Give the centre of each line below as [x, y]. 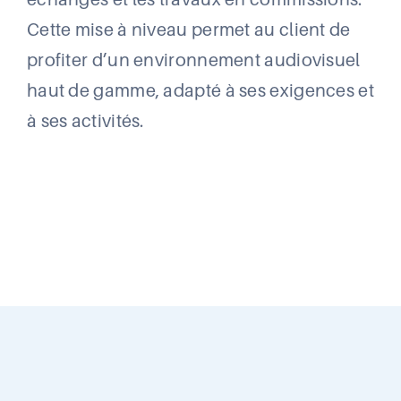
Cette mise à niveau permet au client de [188, 30]
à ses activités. [85, 121]
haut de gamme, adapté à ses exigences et [200, 91]
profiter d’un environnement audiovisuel [193, 60]
